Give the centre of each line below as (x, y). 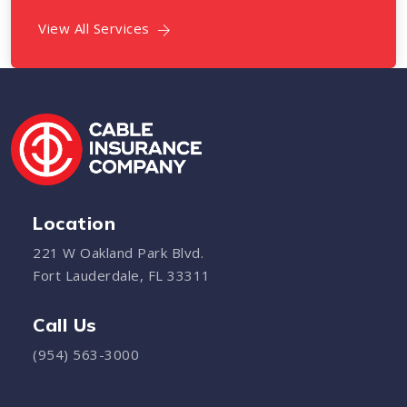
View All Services (94, 29)
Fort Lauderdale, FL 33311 (122, 275)
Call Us (65, 325)
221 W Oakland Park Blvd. (118, 252)
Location (74, 223)
